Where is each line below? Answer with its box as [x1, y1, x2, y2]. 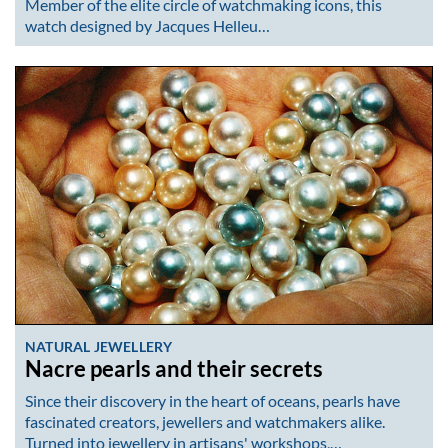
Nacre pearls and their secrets [25, 356, 323, 383]
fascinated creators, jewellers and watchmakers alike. [25, 412, 385, 432]
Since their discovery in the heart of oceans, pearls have [25, 391, 400, 411]
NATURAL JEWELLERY [25, 338, 173, 356]
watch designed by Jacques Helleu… [25, 16, 270, 36]
